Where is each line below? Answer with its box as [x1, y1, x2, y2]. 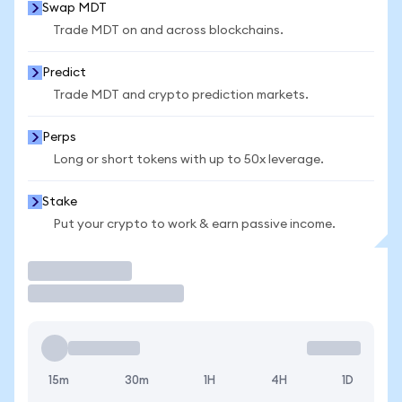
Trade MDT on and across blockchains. [53, 24, 284, 37]
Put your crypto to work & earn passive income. [53, 218, 336, 231]
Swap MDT [42, 2, 107, 14]
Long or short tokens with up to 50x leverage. [53, 153, 324, 166]
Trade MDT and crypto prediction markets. [53, 89, 309, 101]
